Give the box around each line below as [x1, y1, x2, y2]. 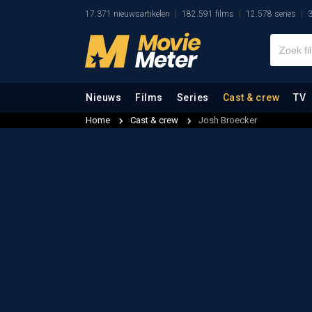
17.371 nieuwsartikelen [85, 9, 170, 19]
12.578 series [246, 9, 296, 19]
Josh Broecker [198, 115, 257, 125]
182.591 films [182, 9, 234, 19]
